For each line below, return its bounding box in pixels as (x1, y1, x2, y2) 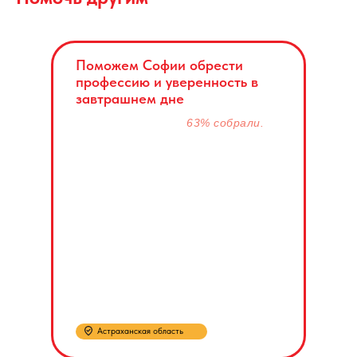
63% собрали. (186, 116, 264, 129)
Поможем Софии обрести (76, 56, 243, 73)
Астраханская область (97, 325, 183, 336)
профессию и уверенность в (76, 73, 258, 90)
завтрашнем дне (76, 89, 184, 107)
